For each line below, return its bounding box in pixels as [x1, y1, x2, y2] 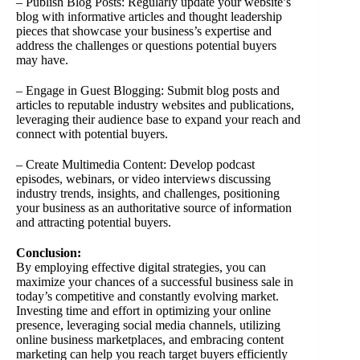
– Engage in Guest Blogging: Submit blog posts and [16, 84, 280, 98]
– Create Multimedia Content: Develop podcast [16, 157, 255, 172]
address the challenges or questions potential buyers [16, 39, 276, 53]
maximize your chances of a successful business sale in [16, 275, 293, 289]
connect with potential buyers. [16, 127, 168, 141]
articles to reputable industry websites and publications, [16, 98, 294, 112]
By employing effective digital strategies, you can [16, 260, 266, 275]
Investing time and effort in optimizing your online [16, 304, 271, 318]
